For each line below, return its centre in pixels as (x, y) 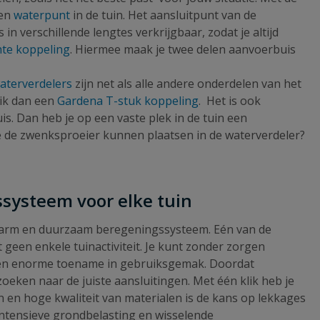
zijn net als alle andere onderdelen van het (187, 83)
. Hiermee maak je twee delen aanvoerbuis (183, 49)
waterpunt (42, 15)
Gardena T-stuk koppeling (128, 100)
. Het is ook (230, 100)
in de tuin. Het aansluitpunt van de (163, 15)
